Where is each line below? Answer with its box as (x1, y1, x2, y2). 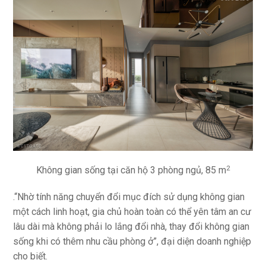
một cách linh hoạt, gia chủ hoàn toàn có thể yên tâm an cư (13, 206, 252, 218)
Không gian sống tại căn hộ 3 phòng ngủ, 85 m (36, 164, 226, 176)
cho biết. (13, 251, 48, 262)
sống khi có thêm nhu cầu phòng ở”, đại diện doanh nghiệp (13, 236, 252, 248)
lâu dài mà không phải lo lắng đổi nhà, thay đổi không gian (13, 221, 250, 233)
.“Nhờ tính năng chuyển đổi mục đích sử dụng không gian (13, 191, 245, 203)
